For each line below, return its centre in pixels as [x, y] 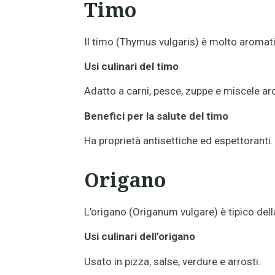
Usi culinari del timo [131, 67]
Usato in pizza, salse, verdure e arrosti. [172, 261]
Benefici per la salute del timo [156, 116]
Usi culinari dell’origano [140, 237]
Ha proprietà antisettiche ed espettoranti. [179, 140]
